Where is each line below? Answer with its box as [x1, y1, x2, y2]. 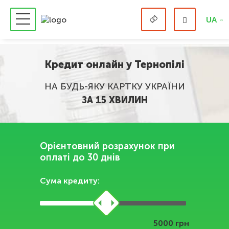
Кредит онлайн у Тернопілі [44, 58, 185, 71]
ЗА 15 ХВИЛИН [81, 95, 148, 106]
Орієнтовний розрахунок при [40, 141, 175, 152]
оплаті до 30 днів [40, 152, 121, 163]
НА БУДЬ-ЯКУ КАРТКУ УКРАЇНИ [44, 81, 185, 92]
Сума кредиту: [40, 176, 100, 186]
